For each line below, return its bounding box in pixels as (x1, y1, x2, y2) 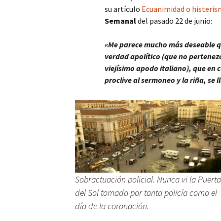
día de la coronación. (75, 200, 149, 212)
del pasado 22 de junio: (136, 16, 212, 26)
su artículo (105, 4, 142, 14)
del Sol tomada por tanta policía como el (75, 187, 217, 198)
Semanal (105, 16, 136, 26)
